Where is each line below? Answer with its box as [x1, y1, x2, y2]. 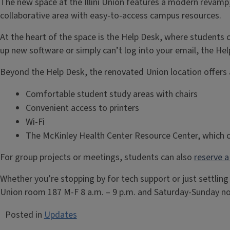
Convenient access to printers [25, 102, 141, 114]
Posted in [5, 208, 44, 221]
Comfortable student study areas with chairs [25, 88, 200, 101]
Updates [44, 208, 77, 221]
